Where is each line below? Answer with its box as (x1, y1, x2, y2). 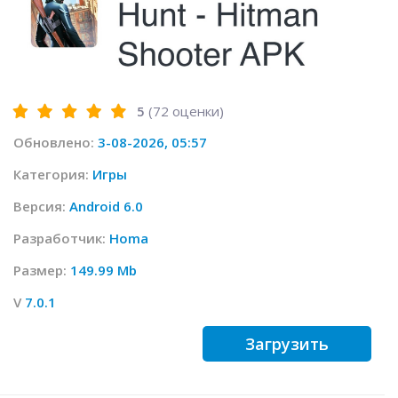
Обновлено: (13, 133, 98, 152)
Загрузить (245, 333, 329, 355)
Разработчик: (13, 229, 109, 248)
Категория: (13, 165, 92, 184)
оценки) (169, 102, 224, 121)
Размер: (13, 261, 70, 280)
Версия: (13, 197, 69, 216)
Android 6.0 (69, 197, 143, 216)
